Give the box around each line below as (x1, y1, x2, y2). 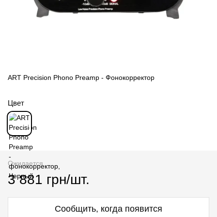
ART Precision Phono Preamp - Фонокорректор (8, 73, 155, 81)
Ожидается (8, 159, 43, 167)
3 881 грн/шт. (8, 171, 90, 187)
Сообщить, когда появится (55, 203, 162, 214)
